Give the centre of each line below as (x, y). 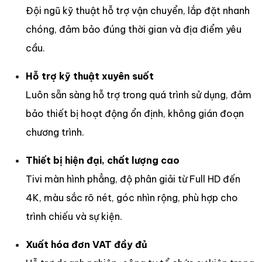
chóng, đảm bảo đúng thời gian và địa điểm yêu (134, 30)
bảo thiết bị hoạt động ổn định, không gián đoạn (135, 114)
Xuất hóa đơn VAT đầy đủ (87, 245)
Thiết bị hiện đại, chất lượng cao (103, 161)
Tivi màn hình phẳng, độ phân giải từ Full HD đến (133, 179)
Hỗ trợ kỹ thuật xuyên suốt (90, 76)
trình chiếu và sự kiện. (74, 217)
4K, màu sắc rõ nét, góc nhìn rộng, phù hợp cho (132, 198)
